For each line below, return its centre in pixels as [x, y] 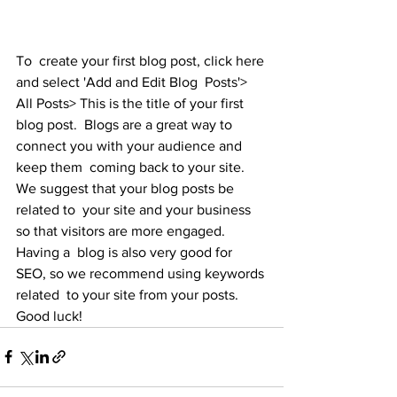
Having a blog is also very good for [126, 252]
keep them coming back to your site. [132, 167]
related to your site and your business [135, 209]
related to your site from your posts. [129, 294]
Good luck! [49, 315]
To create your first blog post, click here [142, 60]
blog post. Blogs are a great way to [126, 124]
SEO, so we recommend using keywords [142, 273]
